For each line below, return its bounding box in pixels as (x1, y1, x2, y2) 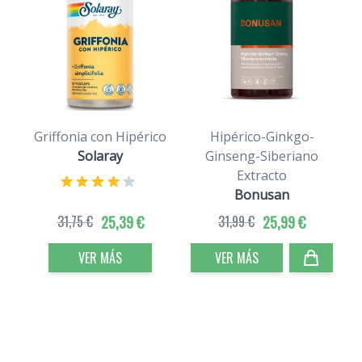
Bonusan (234, 186, 289, 204)
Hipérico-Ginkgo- (209, 128, 314, 146)
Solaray (78, 147, 123, 166)
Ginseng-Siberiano (205, 147, 318, 166)
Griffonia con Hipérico (34, 128, 166, 146)
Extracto (237, 166, 287, 185)
